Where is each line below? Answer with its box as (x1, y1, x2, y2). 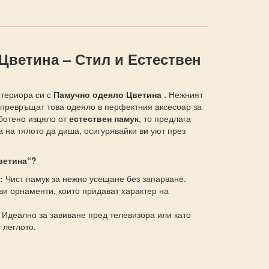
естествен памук (68, 112, 139, 124)
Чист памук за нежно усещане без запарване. (2, 172, 186, 184)
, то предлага (138, 112, 191, 124)
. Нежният (163, 88, 203, 100)
